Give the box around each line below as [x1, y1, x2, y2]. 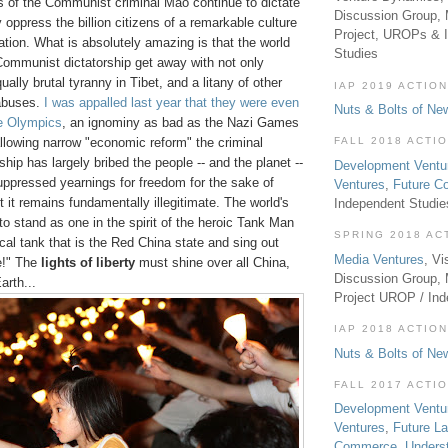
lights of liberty [41, 255, 135, 271]
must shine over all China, [135, 255, 290, 271]
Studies [334, 46, 378, 62]
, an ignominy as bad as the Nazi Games [62, 115, 299, 131]
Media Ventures [334, 251, 424, 267]
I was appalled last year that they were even [44, 95, 299, 111]
